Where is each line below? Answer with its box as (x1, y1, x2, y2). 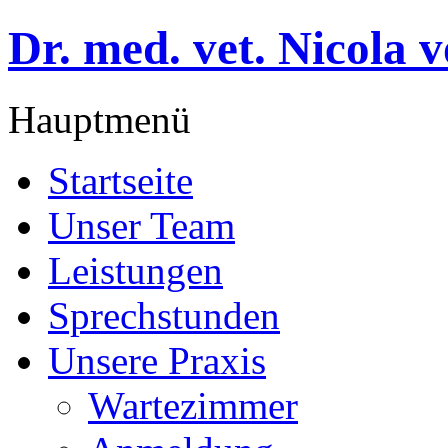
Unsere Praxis (48, 338, 266, 382)
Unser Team (48, 203, 235, 247)
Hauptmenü (8, 97, 191, 141)
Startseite (48, 158, 193, 202)
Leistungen (48, 248, 223, 292)
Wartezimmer (88, 383, 298, 427)
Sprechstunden (48, 293, 280, 337)
